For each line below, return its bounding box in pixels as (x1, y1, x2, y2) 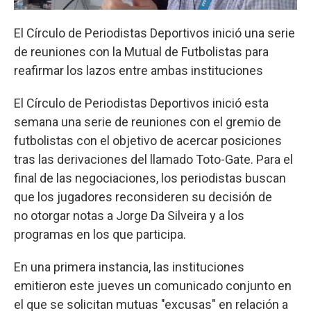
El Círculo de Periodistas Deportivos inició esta (14, 95, 269, 110)
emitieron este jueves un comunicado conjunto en (14, 278, 292, 293)
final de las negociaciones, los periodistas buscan (14, 170, 286, 185)
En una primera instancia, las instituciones (14, 259, 244, 274)
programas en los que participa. (14, 226, 189, 242)
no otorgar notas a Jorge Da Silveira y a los (14, 208, 244, 223)
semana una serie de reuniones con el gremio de (14, 114, 281, 129)
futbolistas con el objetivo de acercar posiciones (14, 133, 282, 148)
